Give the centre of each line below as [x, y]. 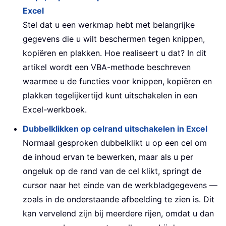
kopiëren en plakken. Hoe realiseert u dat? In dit [115, 53]
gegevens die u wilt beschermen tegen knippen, [114, 39]
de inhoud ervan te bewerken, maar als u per [108, 157]
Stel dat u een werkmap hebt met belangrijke [109, 25]
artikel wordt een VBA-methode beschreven [107, 67]
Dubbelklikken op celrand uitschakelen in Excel [115, 129]
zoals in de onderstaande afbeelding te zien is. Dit [119, 200]
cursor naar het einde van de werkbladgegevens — [120, 185]
